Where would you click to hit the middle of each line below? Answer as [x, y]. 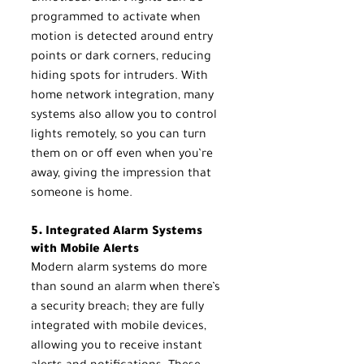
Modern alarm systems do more [121, 269]
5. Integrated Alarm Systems [118, 232]
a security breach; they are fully [119, 308]
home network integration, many [124, 96]
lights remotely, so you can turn [120, 135]
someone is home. [82, 194]
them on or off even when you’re [123, 155]
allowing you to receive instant [118, 347]
